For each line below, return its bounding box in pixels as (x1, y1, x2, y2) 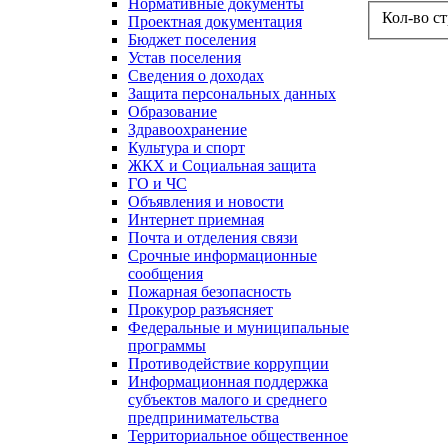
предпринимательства (128, 409, 279, 427)
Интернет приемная (128, 211, 264, 229)
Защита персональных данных (128, 85, 336, 103)
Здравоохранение (128, 121, 247, 139)
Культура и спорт (128, 139, 245, 157)
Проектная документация (128, 13, 302, 31)
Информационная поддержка (128, 373, 328, 391)
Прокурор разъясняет (128, 301, 273, 319)
